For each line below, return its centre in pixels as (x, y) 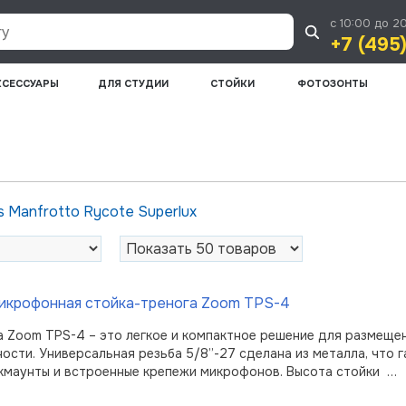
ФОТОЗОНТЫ (332, 83)
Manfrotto (46, 211)
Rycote (111, 211)
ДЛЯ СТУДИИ (134, 83)
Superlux (167, 211)
